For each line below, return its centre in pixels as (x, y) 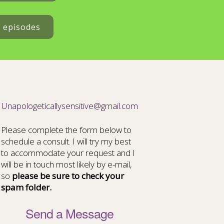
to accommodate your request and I (68, 153)
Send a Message (70, 213)
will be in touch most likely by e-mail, (67, 164)
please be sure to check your (67, 176)
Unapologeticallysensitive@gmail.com (69, 106)
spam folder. (26, 187)
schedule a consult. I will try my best (66, 141)
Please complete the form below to (66, 130)
